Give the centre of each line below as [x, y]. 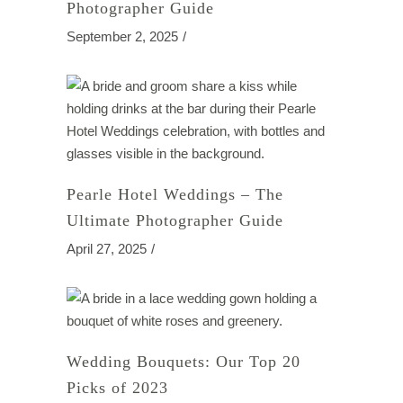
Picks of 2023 [117, 387]
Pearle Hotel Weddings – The [175, 194]
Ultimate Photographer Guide [175, 220]
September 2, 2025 [122, 36]
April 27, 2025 [107, 248]
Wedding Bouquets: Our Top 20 [184, 361]
